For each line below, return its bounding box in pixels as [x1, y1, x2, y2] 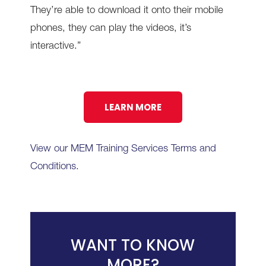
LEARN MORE [104, 101, 161, 114]
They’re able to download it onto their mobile [30, 6, 223, 17]
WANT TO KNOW [71, 235, 195, 256]
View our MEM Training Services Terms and [30, 144, 216, 155]
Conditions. [30, 162, 79, 173]
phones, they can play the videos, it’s [30, 24, 191, 34]
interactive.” [30, 42, 81, 52]
